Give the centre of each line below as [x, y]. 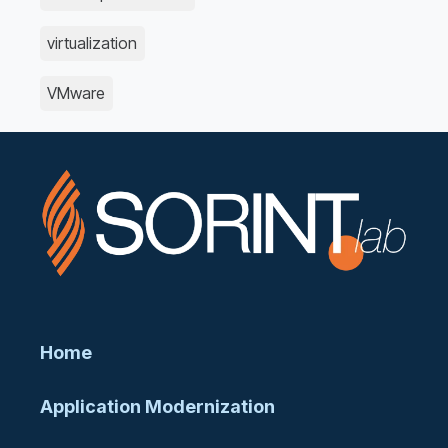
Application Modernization [157, 406]
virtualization [92, 43]
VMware [76, 93]
